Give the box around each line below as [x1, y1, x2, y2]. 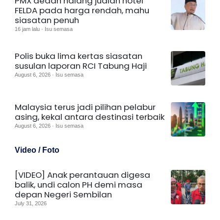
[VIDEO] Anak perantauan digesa [15, 168, 150, 181]
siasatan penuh [15, 14, 79, 26]
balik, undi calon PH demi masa [15, 178, 142, 191]
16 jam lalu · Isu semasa [15, 26, 73, 32]
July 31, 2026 [15, 200, 47, 206]
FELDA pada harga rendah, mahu [15, 4, 149, 16]
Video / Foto [15, 145, 59, 154]
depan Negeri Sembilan [15, 188, 112, 200]
